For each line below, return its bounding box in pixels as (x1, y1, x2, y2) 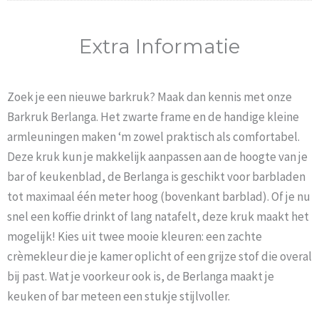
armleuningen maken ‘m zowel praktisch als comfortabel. (7, 129, 300, 145)
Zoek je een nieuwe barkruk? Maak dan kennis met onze (7, 89, 292, 105)
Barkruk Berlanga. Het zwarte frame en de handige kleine (7, 109, 299, 125)
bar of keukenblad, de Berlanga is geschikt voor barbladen (7, 169, 305, 185)
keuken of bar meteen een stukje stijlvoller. (7, 288, 230, 305)
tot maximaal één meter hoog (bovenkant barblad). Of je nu (7, 189, 310, 205)
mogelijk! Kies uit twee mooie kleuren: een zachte (7, 229, 262, 245)
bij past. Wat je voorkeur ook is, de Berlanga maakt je (7, 268, 274, 285)
